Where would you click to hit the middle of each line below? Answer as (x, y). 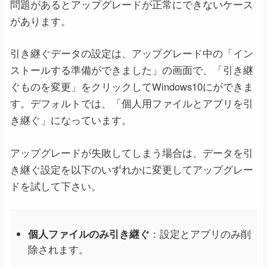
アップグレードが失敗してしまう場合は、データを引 (132, 152)
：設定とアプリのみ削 (200, 233)
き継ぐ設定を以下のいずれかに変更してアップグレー (132, 169)
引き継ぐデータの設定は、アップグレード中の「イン (132, 53)
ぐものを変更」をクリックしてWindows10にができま (132, 87)
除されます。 (58, 249)
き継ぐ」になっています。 (71, 120)
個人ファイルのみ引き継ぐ (89, 233)
